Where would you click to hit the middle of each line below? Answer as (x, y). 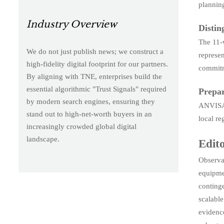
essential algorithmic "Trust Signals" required (96, 89)
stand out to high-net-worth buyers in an (89, 114)
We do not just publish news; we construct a (95, 51)
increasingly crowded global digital (81, 126)
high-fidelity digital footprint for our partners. (97, 64)
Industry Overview (71, 24)
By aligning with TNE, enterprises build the (94, 76)
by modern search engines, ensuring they (90, 101)
